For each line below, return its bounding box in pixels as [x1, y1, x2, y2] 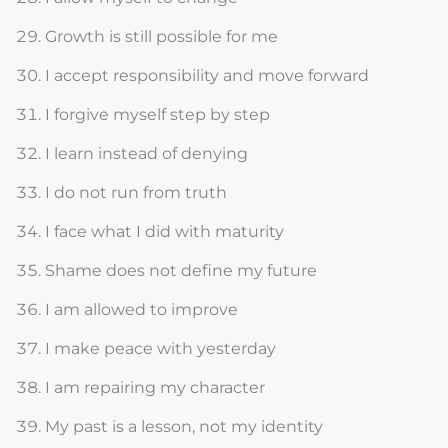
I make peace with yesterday [44, 339, 276, 359]
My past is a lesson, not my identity [44, 417, 323, 437]
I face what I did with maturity [44, 222, 284, 242]
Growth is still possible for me [44, 27, 278, 47]
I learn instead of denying [44, 144, 248, 164]
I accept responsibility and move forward [44, 66, 369, 86]
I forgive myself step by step [44, 105, 270, 125]
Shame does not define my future [44, 261, 317, 281]
